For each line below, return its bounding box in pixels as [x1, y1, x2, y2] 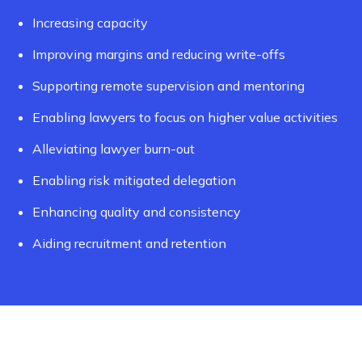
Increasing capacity [32, 15, 148, 32]
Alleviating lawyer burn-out [32, 141, 195, 158]
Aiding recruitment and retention [32, 235, 226, 252]
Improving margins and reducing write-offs [32, 46, 285, 63]
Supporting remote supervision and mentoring [32, 78, 305, 95]
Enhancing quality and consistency [32, 204, 241, 221]
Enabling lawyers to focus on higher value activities [32, 109, 338, 126]
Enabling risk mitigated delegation [32, 172, 236, 189]
